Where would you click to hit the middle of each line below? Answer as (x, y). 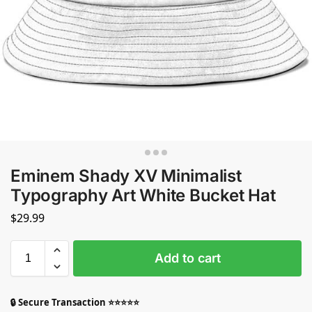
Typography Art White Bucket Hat (143, 195)
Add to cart (187, 258)
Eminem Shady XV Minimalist (126, 176)
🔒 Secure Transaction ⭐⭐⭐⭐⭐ (75, 302)
